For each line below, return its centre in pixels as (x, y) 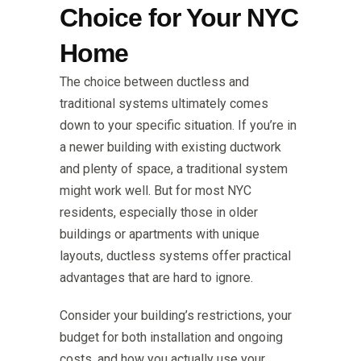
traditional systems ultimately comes (164, 104)
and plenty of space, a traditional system (174, 169)
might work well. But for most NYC (156, 191)
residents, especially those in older (159, 213)
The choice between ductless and (154, 82)
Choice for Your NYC (179, 18)
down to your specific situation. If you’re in (178, 126)
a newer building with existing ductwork (170, 147)
